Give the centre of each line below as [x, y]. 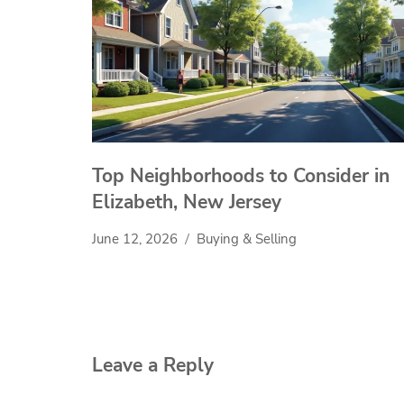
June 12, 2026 [135, 239]
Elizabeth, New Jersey [187, 202]
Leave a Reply [153, 365]
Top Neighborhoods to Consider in [241, 176]
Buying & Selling [247, 239]
